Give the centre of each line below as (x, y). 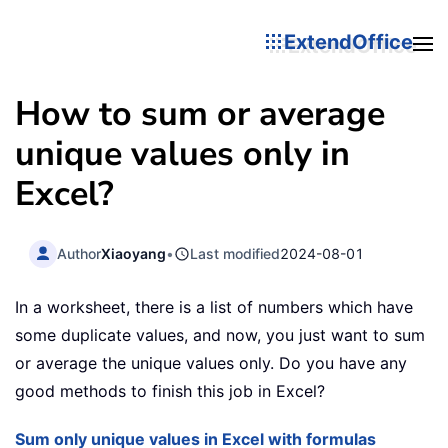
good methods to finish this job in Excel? (170, 391)
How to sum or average (200, 114)
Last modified (235, 253)
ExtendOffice (348, 41)
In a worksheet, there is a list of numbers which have (214, 307)
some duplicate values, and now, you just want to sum (220, 335)
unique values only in (182, 154)
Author (79, 253)
